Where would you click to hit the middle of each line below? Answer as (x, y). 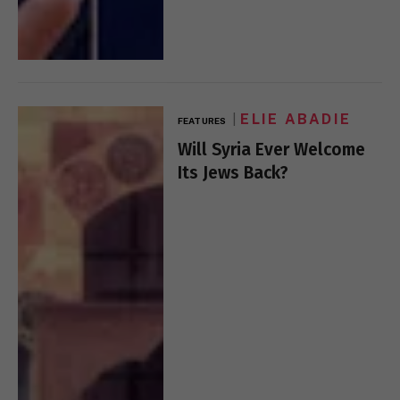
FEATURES (202, 121)
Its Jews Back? (233, 173)
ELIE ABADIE (296, 120)
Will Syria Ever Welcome (272, 150)
